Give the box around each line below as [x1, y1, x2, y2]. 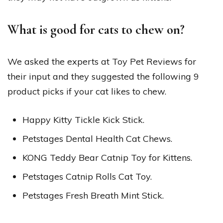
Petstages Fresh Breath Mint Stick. [22, 189, 164, 201]
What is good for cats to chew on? [7, 21, 185, 38]
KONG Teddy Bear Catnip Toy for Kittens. [22, 151, 192, 163]
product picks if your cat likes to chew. [7, 85, 166, 97]
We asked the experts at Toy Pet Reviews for [7, 55, 196, 67]
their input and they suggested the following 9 [7, 70, 199, 82]
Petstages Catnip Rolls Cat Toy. [22, 170, 152, 182]
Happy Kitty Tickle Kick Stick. [22, 113, 144, 125]
